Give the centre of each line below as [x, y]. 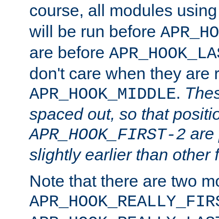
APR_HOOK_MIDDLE [103, 94]
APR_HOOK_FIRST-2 [108, 135]
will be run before [95, 31]
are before [69, 52]
